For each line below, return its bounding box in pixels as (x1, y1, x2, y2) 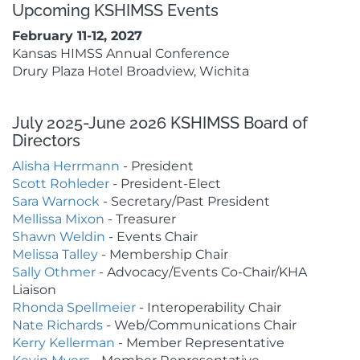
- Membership (98, 247, 192, 262)
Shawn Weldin (12, 229, 105, 244)
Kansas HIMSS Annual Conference (12, 46, 230, 61)
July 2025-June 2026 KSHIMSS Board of (12, 113, 308, 133)
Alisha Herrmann (12, 158, 120, 174)
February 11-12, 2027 (12, 28, 142, 43)
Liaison (12, 282, 56, 297)
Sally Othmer (12, 264, 96, 280)
